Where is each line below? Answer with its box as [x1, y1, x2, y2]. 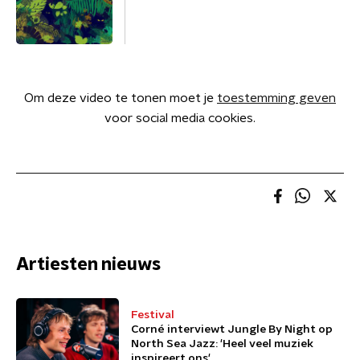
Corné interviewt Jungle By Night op [131, 324, 333, 335]
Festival [131, 309, 174, 321]
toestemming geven [217, 92, 336, 104]
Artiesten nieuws [16, 256, 161, 273]
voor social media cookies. [104, 112, 256, 125]
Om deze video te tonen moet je [24, 92, 217, 104]
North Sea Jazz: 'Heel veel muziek [131, 338, 313, 350]
